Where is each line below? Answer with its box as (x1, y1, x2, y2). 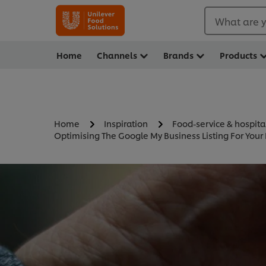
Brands (163, 49, 194, 61)
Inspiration (104, 118, 148, 129)
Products (220, 49, 257, 61)
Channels (97, 49, 137, 61)
